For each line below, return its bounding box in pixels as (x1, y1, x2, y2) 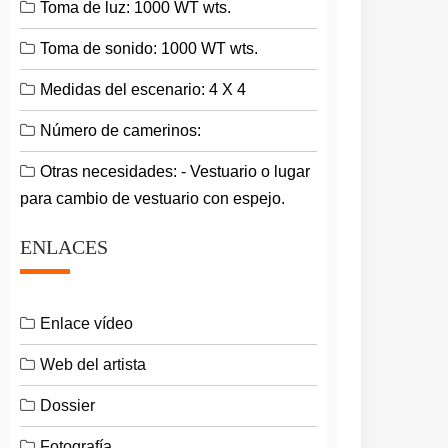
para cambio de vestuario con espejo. (20, 190, 286, 207)
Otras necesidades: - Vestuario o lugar (40, 163, 311, 180)
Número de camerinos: (40, 122, 202, 139)
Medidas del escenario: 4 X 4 (40, 81, 247, 98)
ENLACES (20, 236, 109, 258)
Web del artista (40, 356, 147, 373)
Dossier (40, 397, 96, 414)
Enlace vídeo (40, 315, 134, 332)
